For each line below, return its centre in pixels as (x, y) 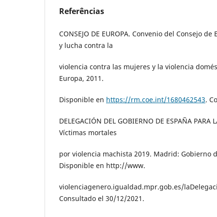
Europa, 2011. (81, 78)
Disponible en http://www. (102, 166)
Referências (82, 11)
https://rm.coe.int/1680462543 (156, 100)
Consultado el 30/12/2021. (102, 199)
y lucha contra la (86, 46)
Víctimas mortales (88, 133)
